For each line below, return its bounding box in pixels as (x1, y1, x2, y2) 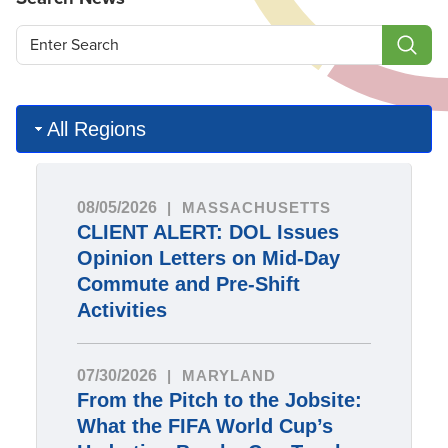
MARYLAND (181, 367, 276, 385)
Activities (76, 299, 167, 322)
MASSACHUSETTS (181, 199, 331, 217)
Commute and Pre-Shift (76, 273, 300, 296)
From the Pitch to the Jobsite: (76, 389, 362, 412)
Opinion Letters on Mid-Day (76, 247, 340, 270)
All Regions (47, 118, 146, 141)
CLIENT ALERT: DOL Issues (76, 221, 339, 244)
